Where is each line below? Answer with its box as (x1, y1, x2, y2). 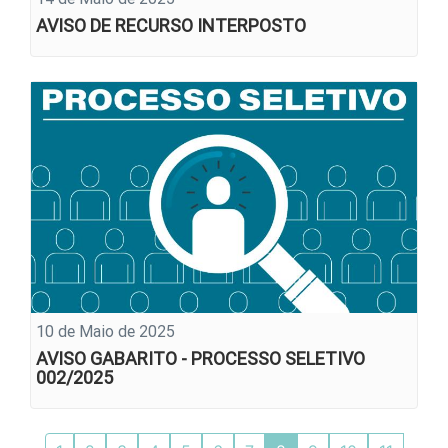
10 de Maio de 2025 (36, 320, 175, 341)
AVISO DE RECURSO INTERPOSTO (36, 14, 306, 38)
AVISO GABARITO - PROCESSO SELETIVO (36, 346, 365, 370)
